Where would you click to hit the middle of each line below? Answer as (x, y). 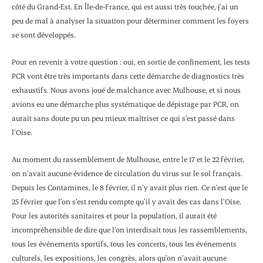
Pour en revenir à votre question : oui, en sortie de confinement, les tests (131, 61)
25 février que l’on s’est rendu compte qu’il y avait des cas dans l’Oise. (127, 202)
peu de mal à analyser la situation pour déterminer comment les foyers (130, 20)
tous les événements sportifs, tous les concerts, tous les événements (124, 244)
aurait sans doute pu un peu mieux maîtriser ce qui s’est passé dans (123, 118)
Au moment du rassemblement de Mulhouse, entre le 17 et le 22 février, (128, 159)
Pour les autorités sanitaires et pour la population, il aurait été (114, 216)
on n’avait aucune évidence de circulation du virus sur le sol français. (127, 173)
